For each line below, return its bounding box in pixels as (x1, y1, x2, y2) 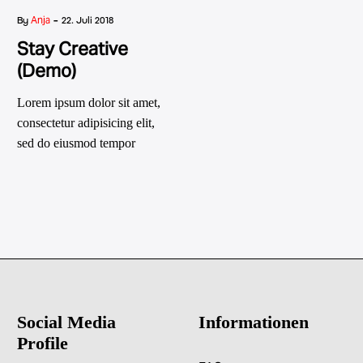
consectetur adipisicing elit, (17, 116, 155, 130)
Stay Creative (17, 37, 128, 60)
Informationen (199, 312, 309, 332)
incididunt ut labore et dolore (17, 156, 164, 170)
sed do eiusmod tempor (17, 136, 135, 150)
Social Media (17, 312, 116, 332)
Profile (17, 333, 68, 353)
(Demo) (17, 59, 76, 82)
